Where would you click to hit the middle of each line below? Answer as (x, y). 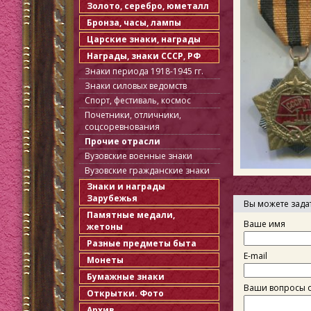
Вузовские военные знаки (138, 156)
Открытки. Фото (125, 293)
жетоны (105, 227)
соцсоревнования (122, 127)
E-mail (255, 256)
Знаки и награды (126, 186)
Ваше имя (264, 224)
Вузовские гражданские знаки (147, 170)
